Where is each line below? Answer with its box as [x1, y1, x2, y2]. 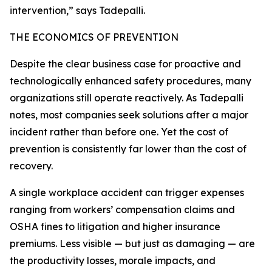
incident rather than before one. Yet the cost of [10, 126, 228, 138]
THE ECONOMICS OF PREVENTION [10, 31, 178, 44]
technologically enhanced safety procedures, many [10, 75, 251, 87]
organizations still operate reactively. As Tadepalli [10, 92, 243, 104]
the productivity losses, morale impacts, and [10, 254, 216, 267]
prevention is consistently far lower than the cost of [10, 143, 246, 155]
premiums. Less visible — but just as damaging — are [10, 237, 255, 250]
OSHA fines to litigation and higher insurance [10, 220, 220, 233]
